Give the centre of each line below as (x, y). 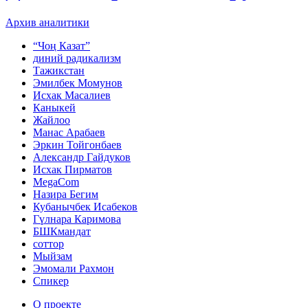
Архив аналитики (47, 22)
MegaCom (56, 181)
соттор (48, 243)
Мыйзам (53, 256)
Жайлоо (52, 120)
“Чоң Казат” (62, 45)
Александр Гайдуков (82, 157)
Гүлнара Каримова (77, 219)
